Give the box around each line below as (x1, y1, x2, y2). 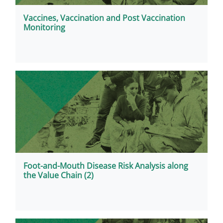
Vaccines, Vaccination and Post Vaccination (23, 11, 185, 23)
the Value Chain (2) (23, 169, 94, 181)
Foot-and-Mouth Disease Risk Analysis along (23, 160, 188, 172)
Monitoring (23, 21, 65, 33)
